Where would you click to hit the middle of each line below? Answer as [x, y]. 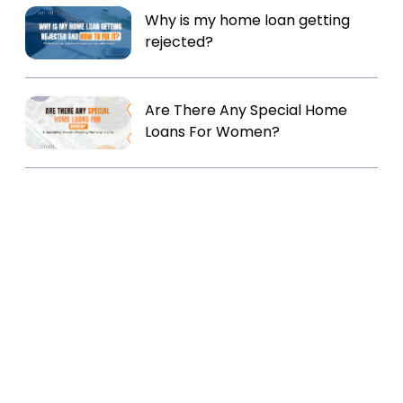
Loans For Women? [213, 132]
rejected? [179, 42]
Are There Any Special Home [246, 110]
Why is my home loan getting [248, 20]
